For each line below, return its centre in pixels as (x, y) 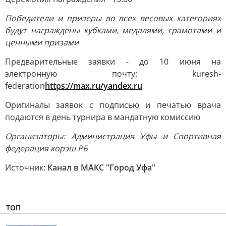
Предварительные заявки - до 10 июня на (113, 62)
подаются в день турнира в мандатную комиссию (103, 117)
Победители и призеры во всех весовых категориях (113, 18)
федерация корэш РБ (46, 148)
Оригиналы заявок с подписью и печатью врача (113, 105)
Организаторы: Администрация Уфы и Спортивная (113, 136)
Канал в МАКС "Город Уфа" (101, 167)
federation (25, 86)
